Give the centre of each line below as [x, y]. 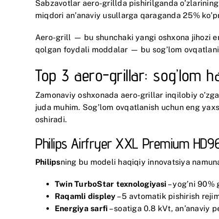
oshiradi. [51, 119]
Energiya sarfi [81, 208]
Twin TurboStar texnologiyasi [111, 184]
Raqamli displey [85, 196]
